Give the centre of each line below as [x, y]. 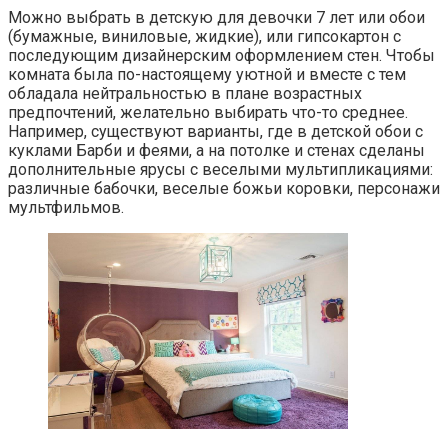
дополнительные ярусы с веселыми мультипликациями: [220, 170]
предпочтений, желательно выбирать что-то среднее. [208, 113]
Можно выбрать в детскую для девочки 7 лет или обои [216, 18]
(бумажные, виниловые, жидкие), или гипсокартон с [204, 37]
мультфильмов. [66, 208]
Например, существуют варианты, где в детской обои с [215, 132]
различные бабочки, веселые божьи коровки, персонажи [224, 189]
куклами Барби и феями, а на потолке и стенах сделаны [216, 151]
